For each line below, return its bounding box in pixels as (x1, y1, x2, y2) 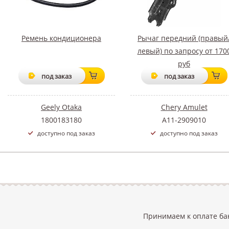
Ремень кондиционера (21, 33, 101, 43)
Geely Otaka (41, 102, 82, 112)
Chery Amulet (161, 102, 208, 112)
